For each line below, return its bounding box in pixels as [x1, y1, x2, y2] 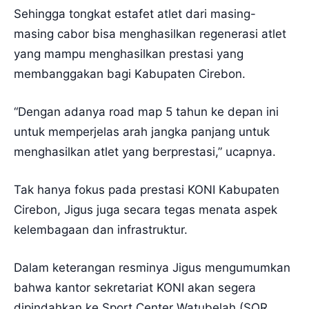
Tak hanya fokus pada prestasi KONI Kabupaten [14, 182, 279, 197]
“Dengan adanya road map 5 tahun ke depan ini [14, 104, 279, 119]
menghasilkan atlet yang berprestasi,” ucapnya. [14, 144, 276, 159]
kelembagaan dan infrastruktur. [14, 222, 188, 237]
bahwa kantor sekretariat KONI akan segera [14, 280, 256, 295]
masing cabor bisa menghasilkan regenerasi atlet [14, 26, 286, 41]
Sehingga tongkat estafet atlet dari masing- [14, 6, 256, 21]
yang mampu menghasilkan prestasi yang [14, 46, 243, 61]
